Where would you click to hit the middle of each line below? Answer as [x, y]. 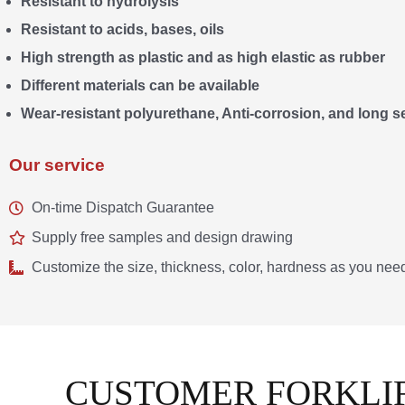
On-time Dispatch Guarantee [123, 208]
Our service [57, 165]
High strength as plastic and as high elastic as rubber [203, 57]
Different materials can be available [140, 85]
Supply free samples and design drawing [162, 238]
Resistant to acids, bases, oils [122, 29]
